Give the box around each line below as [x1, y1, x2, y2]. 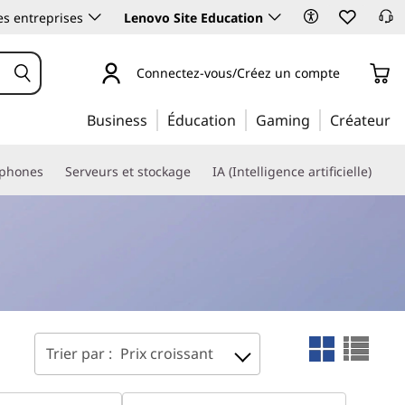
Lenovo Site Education [124, 9, 263, 26]
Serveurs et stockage [65, 163, 191, 180]
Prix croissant [120, 344, 213, 363]
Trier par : [46, 344, 116, 363]
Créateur [330, 110, 391, 130]
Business [87, 110, 147, 130]
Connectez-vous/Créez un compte [136, 63, 340, 81]
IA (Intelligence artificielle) [212, 163, 372, 180]
